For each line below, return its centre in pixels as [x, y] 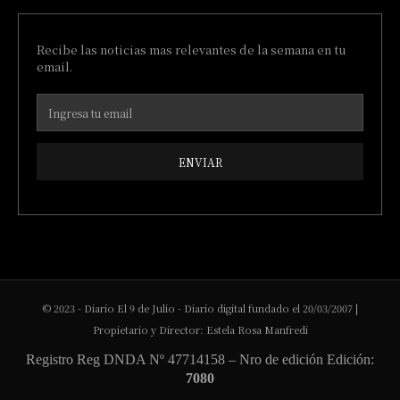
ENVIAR [200, 162]
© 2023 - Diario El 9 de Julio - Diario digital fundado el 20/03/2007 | [200, 308]
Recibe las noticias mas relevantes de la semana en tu [192, 50]
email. [54, 67]
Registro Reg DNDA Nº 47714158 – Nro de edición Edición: [200, 360]
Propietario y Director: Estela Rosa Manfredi [200, 330]
